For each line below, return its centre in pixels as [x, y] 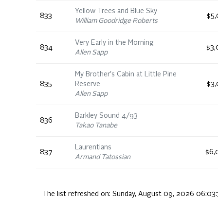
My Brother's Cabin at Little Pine [126, 74]
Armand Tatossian [103, 157]
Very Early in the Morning [114, 43]
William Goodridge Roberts [116, 21]
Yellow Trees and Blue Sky [116, 11]
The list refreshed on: [77, 194]
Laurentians [93, 147]
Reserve [88, 84]
